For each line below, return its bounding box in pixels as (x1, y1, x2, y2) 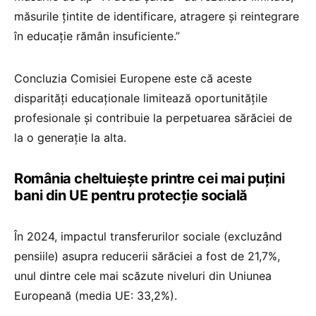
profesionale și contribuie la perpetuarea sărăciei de (14, 110, 292, 125)
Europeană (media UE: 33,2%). (14, 288, 177, 303)
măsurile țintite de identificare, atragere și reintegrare (14, 8, 299, 23)
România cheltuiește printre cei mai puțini (14, 169, 285, 187)
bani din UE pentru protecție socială (14, 186, 248, 204)
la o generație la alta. (14, 130, 126, 145)
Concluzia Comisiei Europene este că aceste (14, 71, 252, 85)
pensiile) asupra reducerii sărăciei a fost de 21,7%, (14, 248, 280, 263)
